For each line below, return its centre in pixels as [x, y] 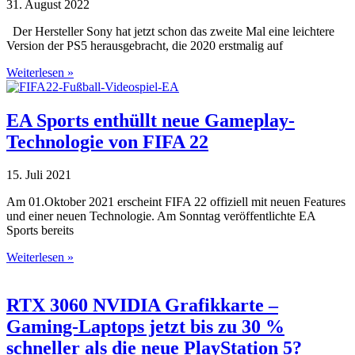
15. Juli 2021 [39, 175]
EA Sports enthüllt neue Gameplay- [151, 120]
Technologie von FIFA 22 [107, 141]
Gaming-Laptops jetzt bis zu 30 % [145, 327]
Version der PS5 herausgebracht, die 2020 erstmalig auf [145, 45]
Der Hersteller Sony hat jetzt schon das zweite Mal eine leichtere [170, 31]
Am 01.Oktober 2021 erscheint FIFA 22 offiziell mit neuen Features [176, 202]
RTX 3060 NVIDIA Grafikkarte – [142, 305]
